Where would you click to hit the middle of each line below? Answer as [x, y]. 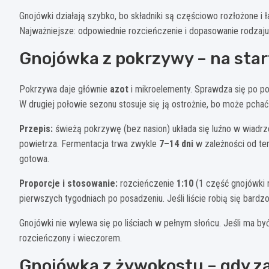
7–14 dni [176, 144]
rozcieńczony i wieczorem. [71, 238]
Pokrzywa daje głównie [65, 89]
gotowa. [34, 159]
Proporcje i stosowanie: [68, 184]
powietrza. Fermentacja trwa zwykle [89, 144]
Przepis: [36, 129]
